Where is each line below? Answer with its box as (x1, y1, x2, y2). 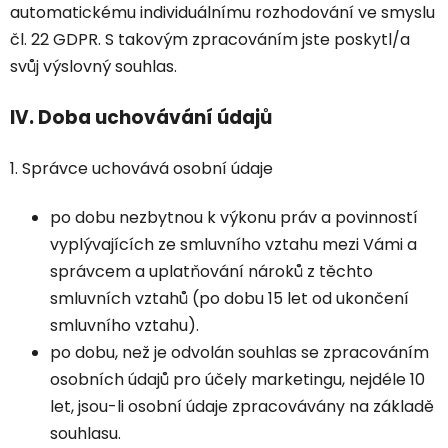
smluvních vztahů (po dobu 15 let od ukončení (50, 287, 409, 311)
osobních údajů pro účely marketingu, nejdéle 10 (50, 368, 425, 392)
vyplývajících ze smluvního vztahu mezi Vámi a (50, 233, 417, 257)
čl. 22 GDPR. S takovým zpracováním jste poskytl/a (10, 28, 410, 52)
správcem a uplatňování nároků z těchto (50, 260, 373, 284)
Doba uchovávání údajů (38, 104, 272, 132)
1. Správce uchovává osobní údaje (10, 157, 273, 181)
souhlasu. (50, 422, 121, 446)
